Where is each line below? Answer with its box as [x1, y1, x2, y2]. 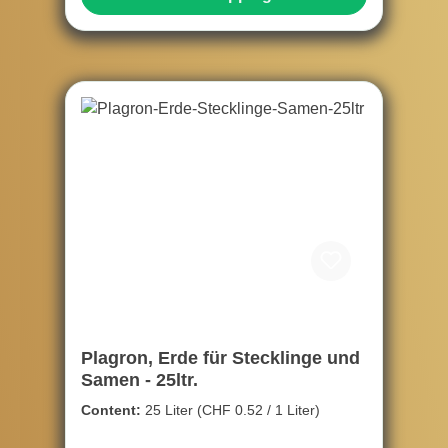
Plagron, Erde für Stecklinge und [81, 348, 360, 369]
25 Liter [145, 402, 197, 419]
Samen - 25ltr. [81, 370, 198, 391]
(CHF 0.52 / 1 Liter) [197, 402, 320, 419]
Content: [81, 402, 145, 419]
